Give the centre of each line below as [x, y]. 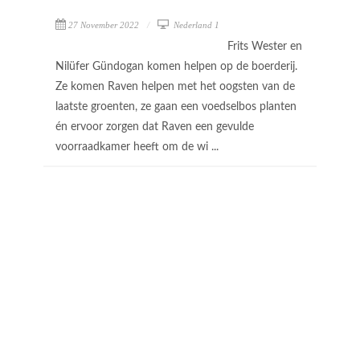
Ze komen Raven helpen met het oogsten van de [175, 87]
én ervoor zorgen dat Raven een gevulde [155, 127]
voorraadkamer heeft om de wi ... [139, 147]
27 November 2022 [104, 25]
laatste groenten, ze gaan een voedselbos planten [176, 107]
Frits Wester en [265, 47]
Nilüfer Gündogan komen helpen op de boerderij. [176, 67]
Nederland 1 [195, 25]
